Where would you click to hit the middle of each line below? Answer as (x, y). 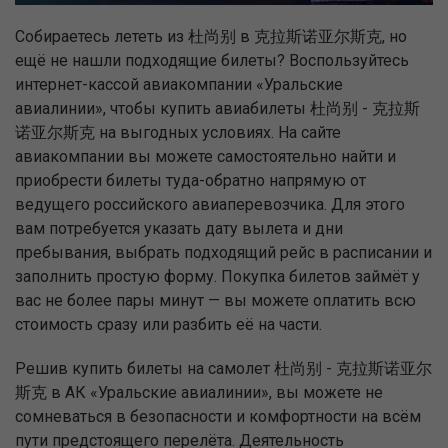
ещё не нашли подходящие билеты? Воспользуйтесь (212, 61)
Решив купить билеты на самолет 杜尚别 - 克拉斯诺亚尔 (223, 369)
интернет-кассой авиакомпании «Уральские (179, 85)
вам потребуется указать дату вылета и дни (179, 229)
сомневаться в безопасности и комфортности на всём (218, 417)
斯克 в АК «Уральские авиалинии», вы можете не (199, 393)
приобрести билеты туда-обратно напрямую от (190, 181)
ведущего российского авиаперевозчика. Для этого (210, 205)
